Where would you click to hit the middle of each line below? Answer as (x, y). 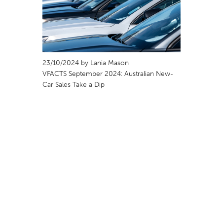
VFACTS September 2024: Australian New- (108, 74)
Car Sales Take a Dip (74, 84)
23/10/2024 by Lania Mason (86, 63)
